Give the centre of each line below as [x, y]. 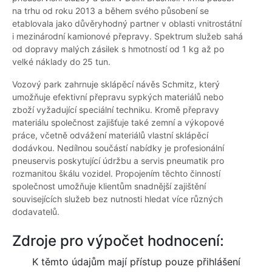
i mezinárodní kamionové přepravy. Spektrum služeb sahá [127, 36]
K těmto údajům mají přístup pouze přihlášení [136, 262]
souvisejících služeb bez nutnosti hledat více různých [117, 199]
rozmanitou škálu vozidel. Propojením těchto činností [116, 174]
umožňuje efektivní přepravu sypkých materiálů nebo [118, 97]
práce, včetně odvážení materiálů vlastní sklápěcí [110, 135]
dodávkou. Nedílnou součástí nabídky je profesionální [118, 148]
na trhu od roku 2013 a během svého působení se [110, 11]
